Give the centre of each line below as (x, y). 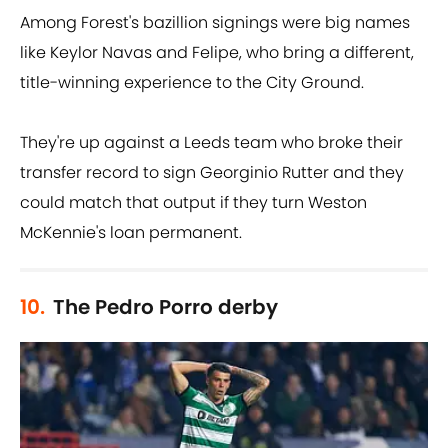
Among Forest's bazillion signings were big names (215, 23)
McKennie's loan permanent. (131, 233)
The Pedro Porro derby (165, 307)
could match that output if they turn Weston (193, 203)
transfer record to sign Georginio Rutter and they (212, 173)
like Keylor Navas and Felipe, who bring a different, (217, 53)
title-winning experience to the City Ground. (192, 83)
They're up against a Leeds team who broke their (211, 143)
